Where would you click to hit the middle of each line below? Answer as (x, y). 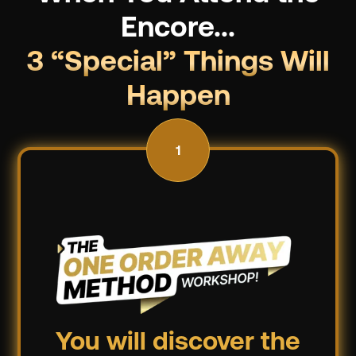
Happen (178, 98)
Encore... (178, 30)
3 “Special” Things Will (178, 64)
